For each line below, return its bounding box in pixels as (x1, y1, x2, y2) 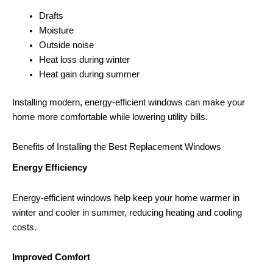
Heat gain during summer (38, 69, 140, 79)
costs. (12, 222, 37, 232)
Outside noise (38, 40, 94, 50)
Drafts (38, 10, 63, 21)
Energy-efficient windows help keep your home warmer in (12, 193, 239, 203)
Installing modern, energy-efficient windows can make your (12, 97, 245, 107)
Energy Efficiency (12, 163, 87, 173)
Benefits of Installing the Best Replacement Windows (12, 142, 221, 152)
